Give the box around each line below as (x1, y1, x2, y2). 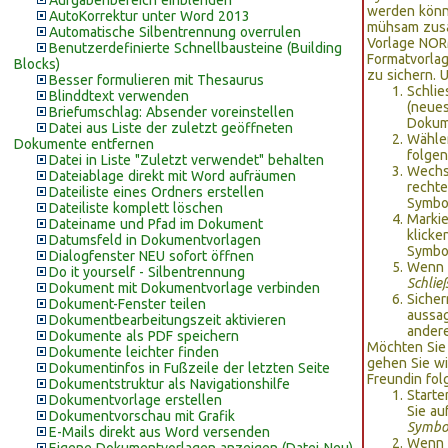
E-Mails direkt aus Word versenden (49, 424, 270, 440)
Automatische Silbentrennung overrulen (49, 24, 301, 40)
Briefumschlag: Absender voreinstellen (49, 104, 294, 120)
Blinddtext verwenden (49, 88, 189, 104)
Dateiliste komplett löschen (49, 200, 223, 216)
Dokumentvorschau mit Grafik (49, 408, 235, 424)
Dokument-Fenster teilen (49, 296, 206, 312)
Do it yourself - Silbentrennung (49, 264, 245, 280)
